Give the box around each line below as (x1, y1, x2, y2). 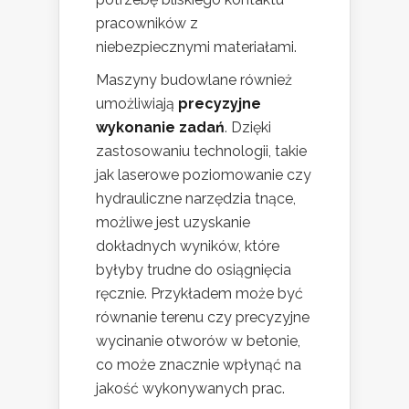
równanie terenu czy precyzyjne (96, 308, 309, 326)
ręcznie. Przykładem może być (96, 284, 303, 302)
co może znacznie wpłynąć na (96, 355, 301, 373)
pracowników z (96, 14, 198, 32)
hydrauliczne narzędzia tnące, (96, 189, 296, 207)
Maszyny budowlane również (96, 70, 292, 89)
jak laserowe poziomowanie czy (96, 165, 311, 184)
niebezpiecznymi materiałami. (96, 37, 297, 56)
